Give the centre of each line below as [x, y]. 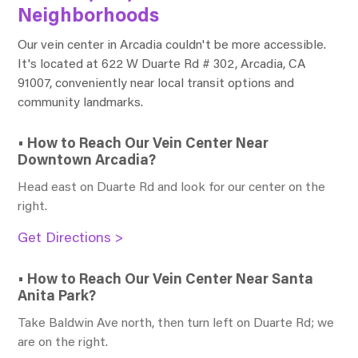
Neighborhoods [89, 16]
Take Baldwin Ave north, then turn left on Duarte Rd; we [176, 323]
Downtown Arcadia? [87, 161]
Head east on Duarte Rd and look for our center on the [172, 187]
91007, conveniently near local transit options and [156, 84]
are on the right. [63, 342]
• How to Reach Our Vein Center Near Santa [166, 280]
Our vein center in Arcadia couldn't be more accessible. [172, 45]
